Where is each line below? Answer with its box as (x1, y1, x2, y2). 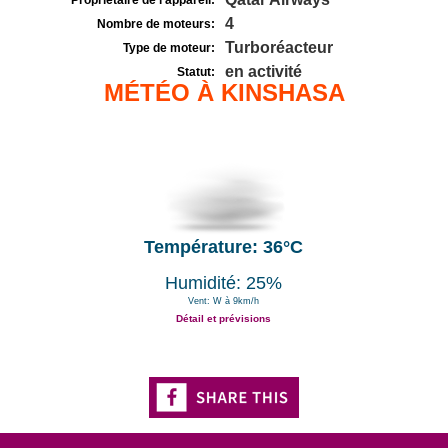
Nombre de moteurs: (97, 17, 215, 31)
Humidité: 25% (165, 273, 283, 293)
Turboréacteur (225, 39, 333, 56)
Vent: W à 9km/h (188, 296, 260, 306)
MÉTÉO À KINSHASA (103, 79, 345, 106)
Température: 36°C (144, 237, 304, 257)
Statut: (177, 65, 215, 79)
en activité (225, 63, 302, 80)
